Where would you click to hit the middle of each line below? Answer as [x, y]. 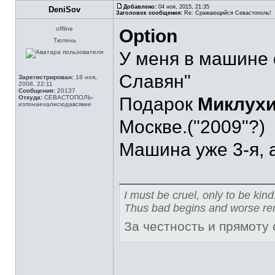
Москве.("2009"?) [192, 127]
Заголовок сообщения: [149, 13]
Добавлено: [140, 7]
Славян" [155, 81]
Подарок [158, 104]
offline [64, 29]
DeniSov [64, 10]
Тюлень [64, 40]
